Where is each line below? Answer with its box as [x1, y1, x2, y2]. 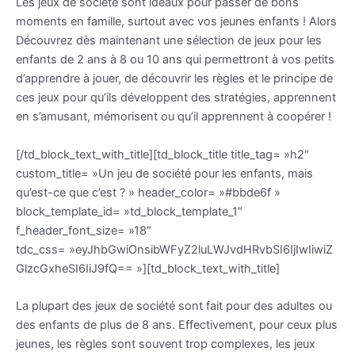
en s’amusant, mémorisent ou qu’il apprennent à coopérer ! [16, 109, 331, 124]
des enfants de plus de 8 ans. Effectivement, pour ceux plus [16, 318, 338, 333]
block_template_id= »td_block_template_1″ [16, 204, 242, 219]
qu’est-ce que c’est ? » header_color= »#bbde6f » [16, 185, 281, 200]
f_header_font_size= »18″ [16, 223, 151, 238]
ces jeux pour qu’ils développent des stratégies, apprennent [16, 90, 336, 105]
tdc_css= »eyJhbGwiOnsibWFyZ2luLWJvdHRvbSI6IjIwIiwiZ [16, 242, 333, 257]
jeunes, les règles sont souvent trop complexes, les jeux [16, 337, 315, 352]
